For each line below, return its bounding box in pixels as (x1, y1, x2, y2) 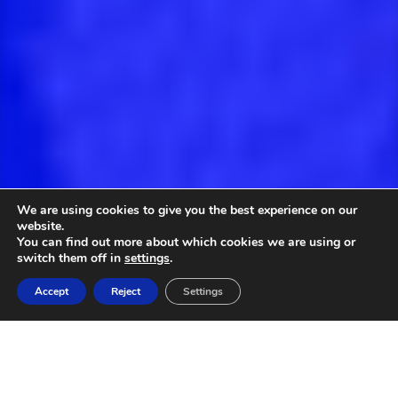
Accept (35, 284, 68, 298)
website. (17, 218, 64, 235)
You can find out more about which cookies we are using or (17, 234, 355, 251)
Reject (111, 284, 140, 298)
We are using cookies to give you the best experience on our (17, 202, 357, 219)
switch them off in (17, 250, 124, 267)
